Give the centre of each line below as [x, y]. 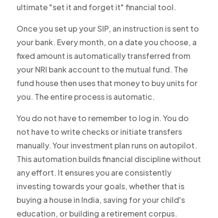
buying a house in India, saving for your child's [100, 200]
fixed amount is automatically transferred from [103, 56]
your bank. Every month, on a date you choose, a [106, 42]
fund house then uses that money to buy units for [107, 83]
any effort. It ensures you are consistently [94, 173]
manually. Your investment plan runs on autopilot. [107, 145]
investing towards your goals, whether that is [100, 186]
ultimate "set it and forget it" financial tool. [96, 7]
